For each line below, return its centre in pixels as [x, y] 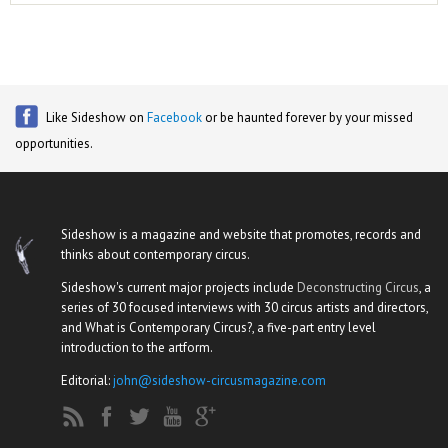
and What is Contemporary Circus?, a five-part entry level [218, 327]
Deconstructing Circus [358, 287]
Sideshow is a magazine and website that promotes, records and [241, 234]
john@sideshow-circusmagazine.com [219, 380]
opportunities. [54, 143]
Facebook [174, 117]
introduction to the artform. [137, 347]
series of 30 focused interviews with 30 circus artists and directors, [244, 307]
